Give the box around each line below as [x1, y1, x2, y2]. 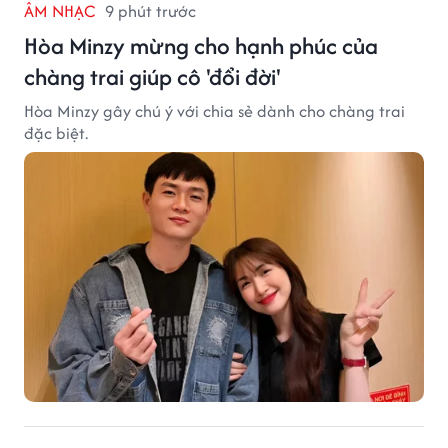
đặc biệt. [24, 121, 88, 146]
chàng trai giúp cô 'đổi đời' [24, 60, 281, 94]
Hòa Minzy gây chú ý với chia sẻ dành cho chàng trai [24, 99, 405, 124]
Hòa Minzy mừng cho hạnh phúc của [24, 29, 378, 63]
